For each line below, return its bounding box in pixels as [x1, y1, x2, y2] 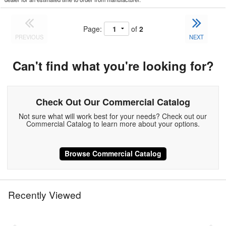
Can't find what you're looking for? [12, 56, 214, 74]
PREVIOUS [15, 32, 44, 41]
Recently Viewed [8, 188, 81, 202]
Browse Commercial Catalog [64, 148, 161, 158]
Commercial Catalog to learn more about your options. [26, 118, 200, 129]
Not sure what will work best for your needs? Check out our [19, 110, 207, 121]
